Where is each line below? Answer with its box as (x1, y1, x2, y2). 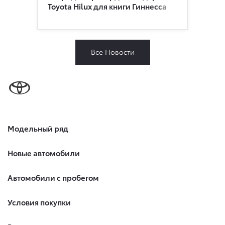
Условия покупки (8, 196, 71, 208)
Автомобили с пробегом (8, 172, 99, 183)
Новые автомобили (8, 147, 80, 159)
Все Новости (90, 46, 135, 57)
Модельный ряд (8, 123, 68, 134)
